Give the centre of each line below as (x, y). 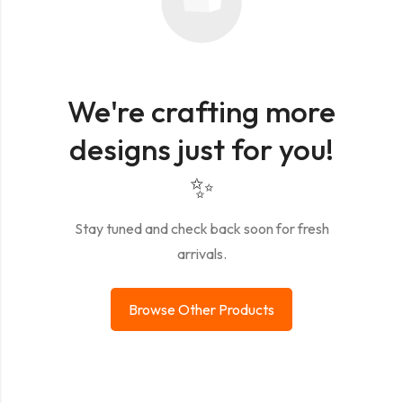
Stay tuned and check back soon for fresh (201, 228)
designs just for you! (201, 149)
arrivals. (201, 253)
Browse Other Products (201, 309)
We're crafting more (201, 112)
